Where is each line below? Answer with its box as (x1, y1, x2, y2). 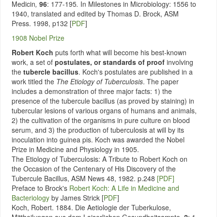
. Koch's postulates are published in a (78, 67, 193, 77)
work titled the (12, 77, 56, 86)
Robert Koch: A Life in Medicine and (69, 183, 179, 193)
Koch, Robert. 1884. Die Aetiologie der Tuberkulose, (12, 202, 171, 212)
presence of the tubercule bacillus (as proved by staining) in (12, 96, 194, 106)
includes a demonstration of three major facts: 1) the (12, 86, 172, 96)
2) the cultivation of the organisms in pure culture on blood (12, 115, 190, 125)
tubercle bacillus (21, 67, 78, 77)
